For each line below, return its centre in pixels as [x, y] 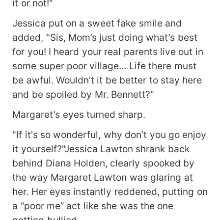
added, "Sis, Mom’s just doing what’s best [105, 38]
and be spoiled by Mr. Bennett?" [83, 95]
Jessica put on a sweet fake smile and [97, 23]
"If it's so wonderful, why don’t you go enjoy [110, 135]
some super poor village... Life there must [104, 66]
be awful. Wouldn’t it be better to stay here [107, 80]
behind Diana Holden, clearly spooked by [104, 163]
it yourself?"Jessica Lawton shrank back [101, 149]
